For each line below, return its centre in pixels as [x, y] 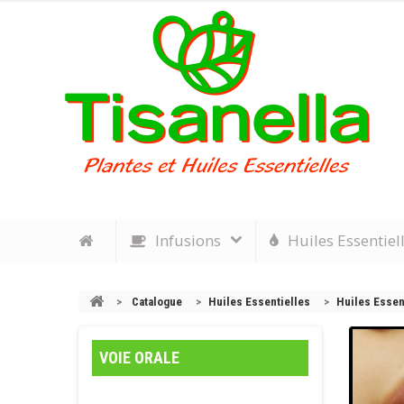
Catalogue [157, 302]
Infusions [188, 240]
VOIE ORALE [139, 358]
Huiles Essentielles [259, 302]
